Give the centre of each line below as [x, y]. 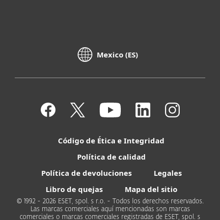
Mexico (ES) [117, 55]
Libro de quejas [74, 189]
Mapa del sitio [151, 189]
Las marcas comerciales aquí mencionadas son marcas [110, 209]
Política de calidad [111, 156]
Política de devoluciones [86, 173]
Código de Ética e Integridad [111, 140]
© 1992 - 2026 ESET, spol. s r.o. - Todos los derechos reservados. [110, 201]
